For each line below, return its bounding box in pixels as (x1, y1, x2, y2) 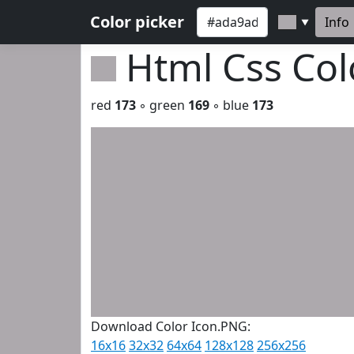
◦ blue (209, 96, 252, 114)
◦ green (136, 96, 188, 114)
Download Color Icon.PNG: (91, 318, 250, 335)
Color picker (90, 11, 184, 32)
